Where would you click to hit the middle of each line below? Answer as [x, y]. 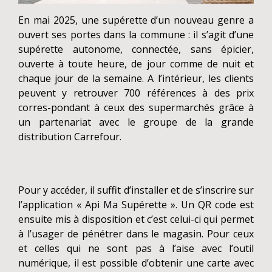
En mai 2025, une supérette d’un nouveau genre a [136, 20]
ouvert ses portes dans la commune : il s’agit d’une [136, 35]
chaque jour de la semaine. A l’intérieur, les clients [136, 79]
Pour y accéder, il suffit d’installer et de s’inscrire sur [136, 190]
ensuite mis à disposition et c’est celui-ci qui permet [136, 219]
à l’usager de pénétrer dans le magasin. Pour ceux [136, 234]
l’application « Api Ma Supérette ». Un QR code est [136, 205]
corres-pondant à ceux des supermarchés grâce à [136, 108]
